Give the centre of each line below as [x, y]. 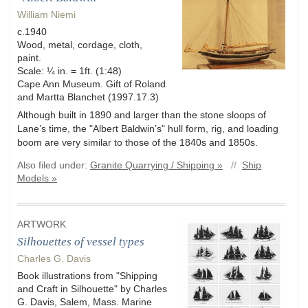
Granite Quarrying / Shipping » [156, 165]
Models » [37, 178]
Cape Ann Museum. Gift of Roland [91, 84]
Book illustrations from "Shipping [87, 276]
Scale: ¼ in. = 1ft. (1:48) [69, 70]
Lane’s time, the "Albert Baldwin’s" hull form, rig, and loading [148, 128]
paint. [29, 57]
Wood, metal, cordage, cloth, [80, 44]
